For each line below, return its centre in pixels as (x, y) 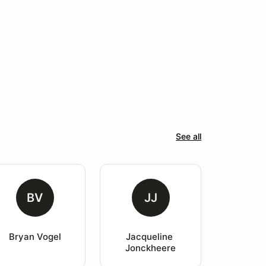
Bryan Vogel (35, 237)
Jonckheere (151, 248)
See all (189, 136)
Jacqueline (151, 237)
